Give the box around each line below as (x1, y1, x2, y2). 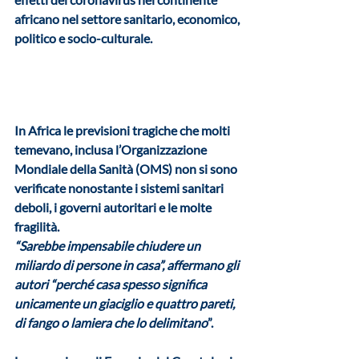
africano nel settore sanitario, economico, (14, 11, 242, 26)
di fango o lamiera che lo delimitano (14, 315, 208, 331)
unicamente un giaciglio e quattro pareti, (14, 296, 237, 312)
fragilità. (14, 219, 62, 235)
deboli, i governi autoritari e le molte (14, 200, 214, 216)
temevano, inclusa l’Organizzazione (14, 142, 209, 158)
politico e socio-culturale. (14, 30, 152, 46)
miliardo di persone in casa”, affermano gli (14, 257, 241, 273)
